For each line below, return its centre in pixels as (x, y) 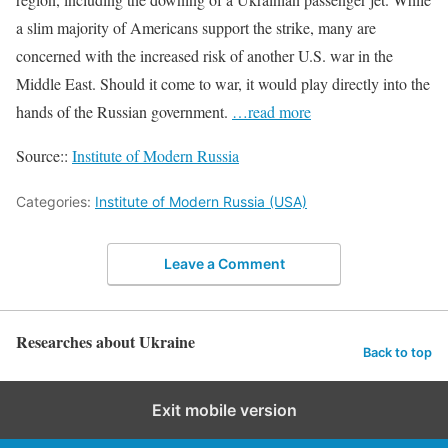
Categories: (55, 201)
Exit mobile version (224, 410)
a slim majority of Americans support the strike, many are (196, 27)
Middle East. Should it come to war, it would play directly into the (223, 83)
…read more (271, 111)
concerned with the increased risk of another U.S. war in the (204, 55)
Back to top (397, 352)
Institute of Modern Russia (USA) (201, 201)
